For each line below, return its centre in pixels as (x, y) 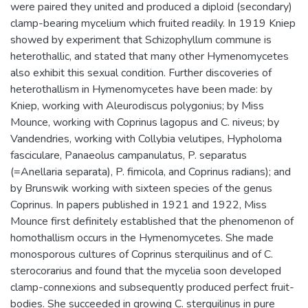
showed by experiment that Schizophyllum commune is (141, 40)
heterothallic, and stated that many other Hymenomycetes (150, 56)
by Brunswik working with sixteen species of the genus (141, 188)
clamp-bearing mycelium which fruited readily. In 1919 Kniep (153, 23)
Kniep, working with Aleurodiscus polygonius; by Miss (137, 106)
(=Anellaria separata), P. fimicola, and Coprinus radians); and (151, 172)
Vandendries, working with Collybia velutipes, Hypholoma (146, 139)
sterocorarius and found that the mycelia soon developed (146, 271)
